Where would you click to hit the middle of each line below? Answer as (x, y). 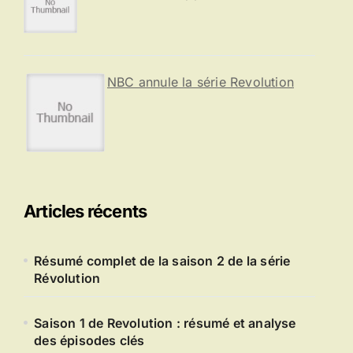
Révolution (67, 278)
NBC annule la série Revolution (201, 82)
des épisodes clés (89, 340)
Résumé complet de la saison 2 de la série (162, 261)
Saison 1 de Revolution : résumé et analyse (165, 323)
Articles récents (85, 211)
